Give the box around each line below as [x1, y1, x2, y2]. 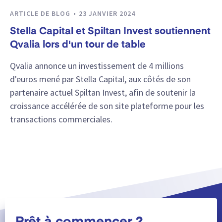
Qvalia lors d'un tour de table [10, 40, 146, 51]
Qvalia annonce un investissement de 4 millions [10, 59, 184, 71]
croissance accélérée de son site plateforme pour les [10, 100, 204, 111]
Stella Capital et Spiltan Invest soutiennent [10, 27, 211, 37]
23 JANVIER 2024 [79, 9, 135, 18]
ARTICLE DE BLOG [10, 9, 72, 18]
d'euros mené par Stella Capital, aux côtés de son [10, 73, 191, 85]
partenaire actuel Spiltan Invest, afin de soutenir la [10, 86, 196, 98]
